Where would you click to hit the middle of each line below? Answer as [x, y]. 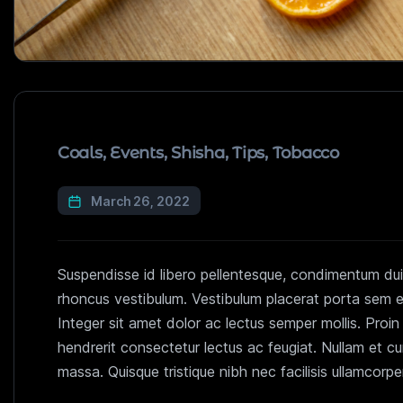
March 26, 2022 [140, 201]
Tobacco [305, 152]
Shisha [198, 152]
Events [137, 152]
